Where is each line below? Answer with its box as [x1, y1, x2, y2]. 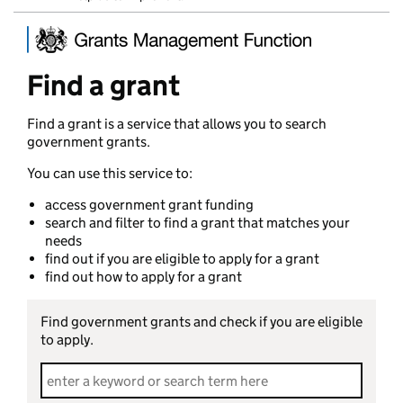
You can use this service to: [27, 165, 193, 182]
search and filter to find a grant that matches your [45, 214, 350, 231]
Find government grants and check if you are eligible [40, 313, 363, 330]
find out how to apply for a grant [45, 268, 242, 285]
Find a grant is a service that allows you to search [27, 115, 327, 132]
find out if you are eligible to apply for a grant [45, 250, 319, 267]
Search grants [40, 363, 128, 380]
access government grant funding [45, 196, 254, 213]
